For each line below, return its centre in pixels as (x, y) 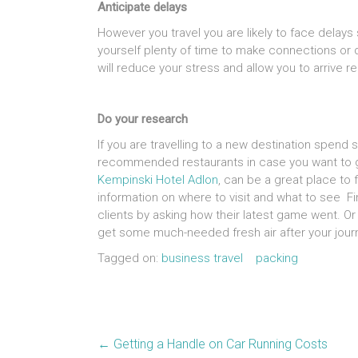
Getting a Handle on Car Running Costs (219, 344)
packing (277, 259)
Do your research (143, 119)
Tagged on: (129, 259)
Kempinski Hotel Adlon (158, 180)
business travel (202, 259)
